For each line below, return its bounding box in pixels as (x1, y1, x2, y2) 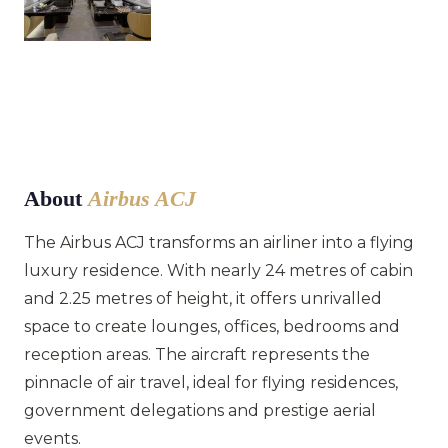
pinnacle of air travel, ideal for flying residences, (24, 372, 398, 392)
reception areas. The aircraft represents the (24, 344, 370, 364)
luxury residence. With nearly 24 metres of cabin (24, 260, 413, 280)
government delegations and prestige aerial (24, 400, 376, 420)
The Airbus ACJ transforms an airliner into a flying (24, 232, 414, 252)
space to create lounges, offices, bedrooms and (24, 316, 400, 336)
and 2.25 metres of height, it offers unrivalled (24, 288, 382, 308)
